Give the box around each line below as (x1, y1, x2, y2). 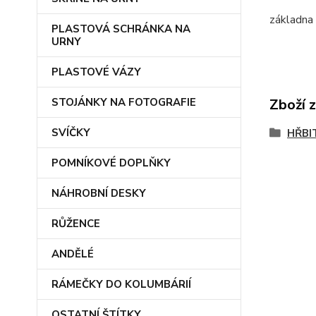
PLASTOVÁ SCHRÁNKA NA (51, 22, 190, 36)
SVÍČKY (51, 126, 90, 140)
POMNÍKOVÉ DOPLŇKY (51, 156, 171, 170)
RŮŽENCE (51, 217, 100, 231)
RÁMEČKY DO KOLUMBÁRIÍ (51, 277, 191, 291)
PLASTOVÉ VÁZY (51, 65, 141, 79)
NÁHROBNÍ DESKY (51, 186, 146, 200)
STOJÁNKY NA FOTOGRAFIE (51, 95, 196, 109)
